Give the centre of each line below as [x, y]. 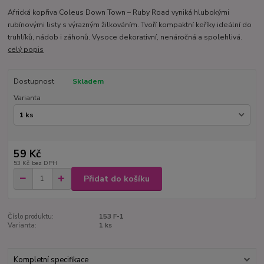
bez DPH [44, 163]
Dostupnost [34, 82]
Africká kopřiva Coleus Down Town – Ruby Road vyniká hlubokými [119, 13]
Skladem [88, 82]
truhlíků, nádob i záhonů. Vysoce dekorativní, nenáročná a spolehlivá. [125, 37]
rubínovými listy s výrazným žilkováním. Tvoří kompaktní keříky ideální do [130, 25]
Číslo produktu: [31, 217]
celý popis [26, 50]
